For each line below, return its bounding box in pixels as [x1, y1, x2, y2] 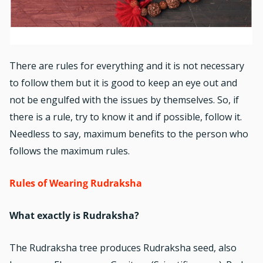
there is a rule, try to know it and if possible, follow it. [9, 110, 242, 123]
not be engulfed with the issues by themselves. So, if [9, 93, 239, 106]
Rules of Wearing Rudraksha [9, 176, 142, 190]
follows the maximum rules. [9, 144, 130, 157]
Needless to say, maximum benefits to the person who [9, 127, 248, 140]
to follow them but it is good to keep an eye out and [9, 76, 237, 89]
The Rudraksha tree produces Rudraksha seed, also [9, 241, 237, 254]
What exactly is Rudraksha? [9, 208, 139, 222]
